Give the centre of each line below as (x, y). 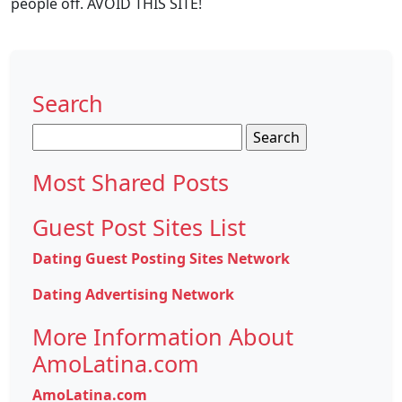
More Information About (163, 337)
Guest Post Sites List (139, 227)
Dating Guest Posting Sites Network (161, 259)
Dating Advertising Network (133, 295)
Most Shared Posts (131, 183)
